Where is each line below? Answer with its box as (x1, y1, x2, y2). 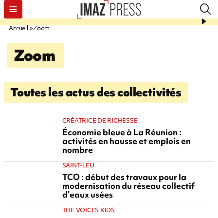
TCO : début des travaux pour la (62, 171, 186, 182)
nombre (62, 144, 93, 155)
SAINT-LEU (62, 161, 94, 169)
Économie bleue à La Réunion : (62, 127, 182, 138)
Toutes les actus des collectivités (10, 85, 182, 100)
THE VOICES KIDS (62, 206, 115, 214)
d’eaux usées (62, 189, 114, 200)
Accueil (9, 24, 28, 32)
